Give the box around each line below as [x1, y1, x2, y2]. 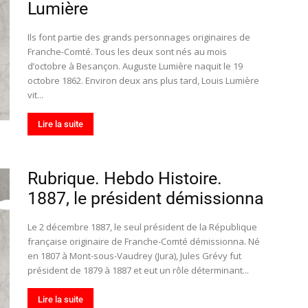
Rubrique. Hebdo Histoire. [27, 168, 222, 188]
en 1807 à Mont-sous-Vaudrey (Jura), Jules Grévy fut [27, 250, 241, 262]
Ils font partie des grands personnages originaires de [27, 31, 250, 43]
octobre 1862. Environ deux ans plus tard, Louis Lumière [27, 74, 259, 87]
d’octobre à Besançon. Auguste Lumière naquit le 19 [27, 60, 243, 72]
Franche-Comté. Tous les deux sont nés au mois [27, 45, 227, 58]
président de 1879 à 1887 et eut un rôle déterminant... [27, 264, 249, 276]
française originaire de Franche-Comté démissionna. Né [27, 235, 260, 247]
